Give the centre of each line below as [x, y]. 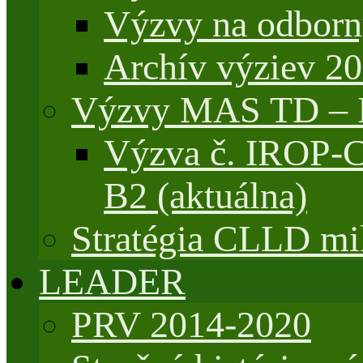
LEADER [112, 282]
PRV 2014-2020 [191, 325]
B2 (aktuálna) [205, 196]
